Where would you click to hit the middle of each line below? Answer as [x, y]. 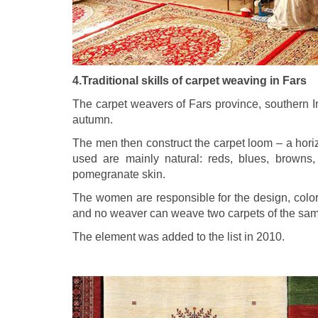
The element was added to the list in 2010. [179, 236]
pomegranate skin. [119, 174]
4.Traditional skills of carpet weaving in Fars [190, 80]
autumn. [93, 119]
